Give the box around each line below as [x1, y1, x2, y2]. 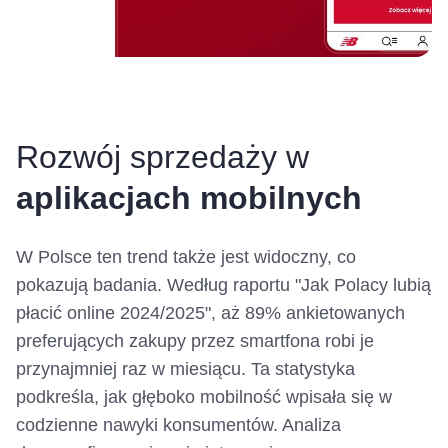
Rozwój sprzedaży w [16, 139, 309, 175]
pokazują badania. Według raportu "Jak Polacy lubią [16, 275, 431, 295]
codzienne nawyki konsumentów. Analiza [16, 415, 341, 435]
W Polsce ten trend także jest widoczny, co [16, 247, 356, 267]
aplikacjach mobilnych [16, 180, 362, 216]
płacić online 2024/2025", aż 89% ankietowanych [16, 303, 405, 323]
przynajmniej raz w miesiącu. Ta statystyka [16, 359, 355, 379]
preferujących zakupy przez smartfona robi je [16, 331, 374, 351]
